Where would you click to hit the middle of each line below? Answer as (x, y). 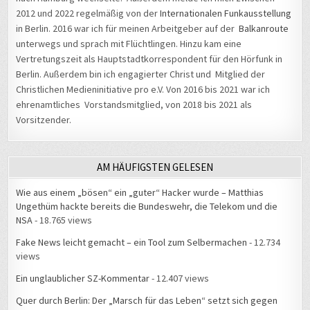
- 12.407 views (180, 279)
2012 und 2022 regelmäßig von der (88, 13)
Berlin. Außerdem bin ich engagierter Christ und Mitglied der (141, 74)
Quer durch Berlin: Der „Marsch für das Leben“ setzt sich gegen (147, 301)
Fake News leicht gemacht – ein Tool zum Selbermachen (132, 243)
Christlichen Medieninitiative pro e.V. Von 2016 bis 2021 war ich (143, 89)
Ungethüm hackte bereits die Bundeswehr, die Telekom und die (147, 207)
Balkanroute (264, 28)
